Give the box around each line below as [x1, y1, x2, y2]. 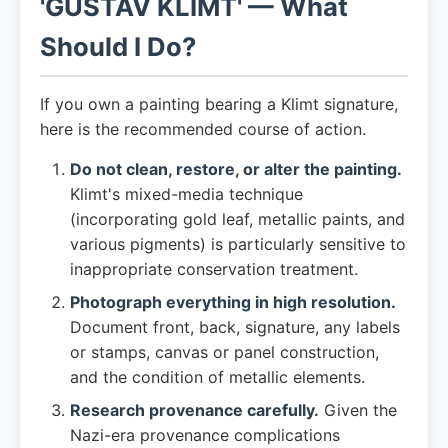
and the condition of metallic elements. [70, 367, 365, 387]
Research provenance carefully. [70, 400, 319, 420]
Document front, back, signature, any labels [70, 317, 400, 337]
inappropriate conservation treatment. [70, 259, 358, 279]
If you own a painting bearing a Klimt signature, [40, 94, 398, 114]
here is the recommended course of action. [40, 119, 366, 139]
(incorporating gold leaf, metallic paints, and [70, 209, 405, 229]
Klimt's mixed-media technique [70, 184, 303, 204]
